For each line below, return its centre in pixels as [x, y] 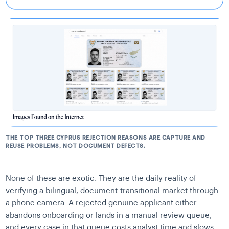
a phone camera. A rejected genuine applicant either [101, 203]
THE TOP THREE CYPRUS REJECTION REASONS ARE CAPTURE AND [106, 138]
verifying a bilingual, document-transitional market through [112, 191]
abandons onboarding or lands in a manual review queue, [109, 216]
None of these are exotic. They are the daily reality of [101, 179]
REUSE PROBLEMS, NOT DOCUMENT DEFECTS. [76, 146]
